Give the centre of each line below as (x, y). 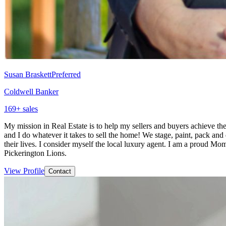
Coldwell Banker (31, 91)
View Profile (24, 171)
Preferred (66, 74)
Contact (60, 171)
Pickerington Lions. (35, 153)
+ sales (27, 108)
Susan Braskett (28, 74)
